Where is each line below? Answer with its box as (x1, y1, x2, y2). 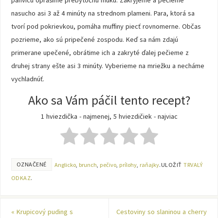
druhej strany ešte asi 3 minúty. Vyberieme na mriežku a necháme (11, 61, 204, 71)
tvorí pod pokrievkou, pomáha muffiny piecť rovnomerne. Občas (11, 22, 201, 31)
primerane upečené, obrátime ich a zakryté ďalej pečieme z (11, 48, 189, 57)
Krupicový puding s (14, 207, 73, 216)
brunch (78, 161, 97, 168)
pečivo (99, 161, 116, 168)
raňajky (139, 161, 159, 168)
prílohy (119, 161, 137, 168)
